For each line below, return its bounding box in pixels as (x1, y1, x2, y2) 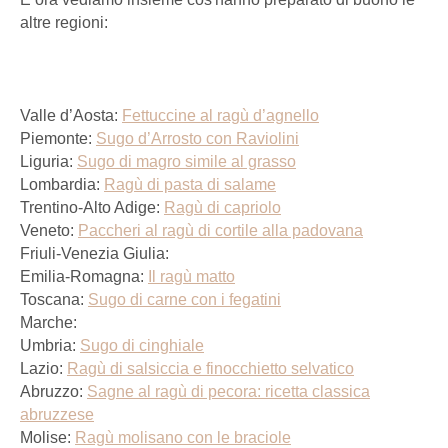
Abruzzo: (20, 383, 87, 401)
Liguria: (20, 153, 77, 171)
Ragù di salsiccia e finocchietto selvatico (67, 360, 354, 378)
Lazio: (20, 360, 67, 378)
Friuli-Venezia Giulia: (20, 245, 169, 263)
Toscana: (20, 291, 88, 309)
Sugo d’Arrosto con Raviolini (96, 130, 299, 148)
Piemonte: (20, 130, 96, 148)
